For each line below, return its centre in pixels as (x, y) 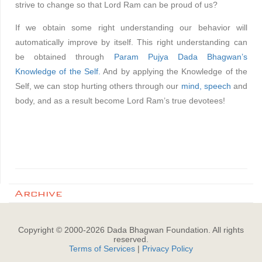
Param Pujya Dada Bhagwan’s (180, 56)
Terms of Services (102, 248)
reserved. (131, 239)
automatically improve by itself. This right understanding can (131, 42)
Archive (39, 193)
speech (217, 86)
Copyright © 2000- (52, 230)
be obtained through (65, 56)
